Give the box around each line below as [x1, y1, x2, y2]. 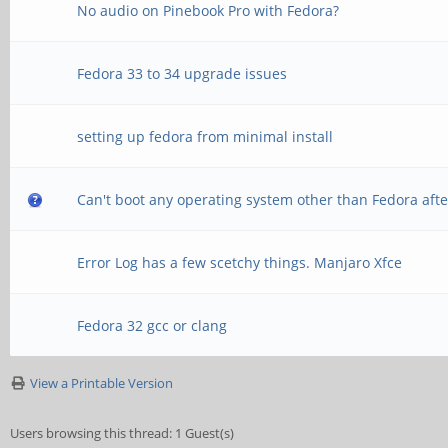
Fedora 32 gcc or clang [77, 316, 228, 335]
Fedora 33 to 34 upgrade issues [77, 64, 288, 83]
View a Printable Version [30, 374, 173, 392]
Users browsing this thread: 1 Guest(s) [10, 424, 234, 442]
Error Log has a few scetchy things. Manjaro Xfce [77, 253, 403, 272]
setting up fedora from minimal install [77, 127, 334, 146]
